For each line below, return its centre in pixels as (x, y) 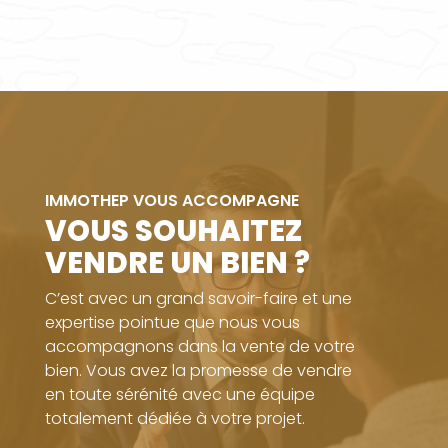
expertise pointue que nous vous (172, 322)
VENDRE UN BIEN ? (177, 263)
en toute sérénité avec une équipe (179, 394)
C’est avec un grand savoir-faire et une (198, 298)
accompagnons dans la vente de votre (199, 346)
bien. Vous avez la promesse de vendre (198, 370)
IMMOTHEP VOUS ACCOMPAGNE (171, 200)
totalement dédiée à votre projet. (174, 418)
